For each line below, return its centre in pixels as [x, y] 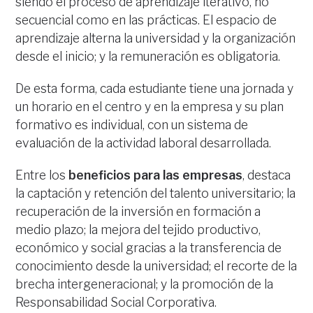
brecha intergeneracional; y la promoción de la [145, 284]
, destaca [267, 175]
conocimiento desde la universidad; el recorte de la [156, 266]
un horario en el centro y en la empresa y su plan [150, 107]
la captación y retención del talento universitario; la [156, 194]
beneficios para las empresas [156, 175]
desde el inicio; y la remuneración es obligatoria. [148, 57]
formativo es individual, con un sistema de [132, 125]
